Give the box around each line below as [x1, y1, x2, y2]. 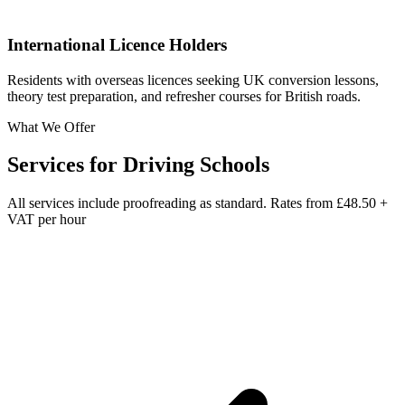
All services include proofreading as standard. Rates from [7, 195, 336, 212]
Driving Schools [123, 153, 269, 177]
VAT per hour [7, 212, 86, 228]
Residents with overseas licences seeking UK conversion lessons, [7, 71, 379, 88]
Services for [7, 153, 123, 177]
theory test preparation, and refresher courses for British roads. [7, 88, 361, 104]
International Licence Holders [7, 34, 227, 54]
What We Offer [7, 118, 95, 135]
